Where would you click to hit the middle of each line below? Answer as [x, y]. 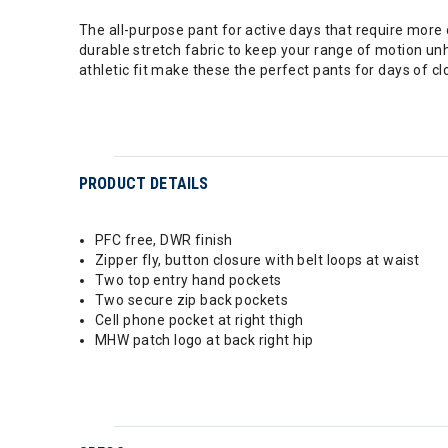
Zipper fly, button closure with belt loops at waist [257, 260]
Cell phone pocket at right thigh [199, 320]
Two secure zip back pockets [192, 300]
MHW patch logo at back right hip [204, 340]
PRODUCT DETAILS [144, 183]
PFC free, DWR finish [164, 240]
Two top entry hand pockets [188, 280]
